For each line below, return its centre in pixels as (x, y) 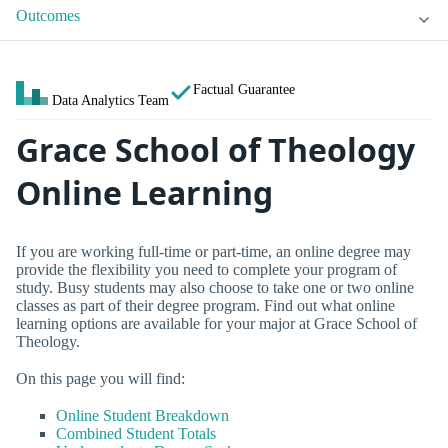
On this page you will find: (100, 379)
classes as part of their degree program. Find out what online (205, 305)
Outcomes (48, 16)
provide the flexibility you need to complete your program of (206, 269)
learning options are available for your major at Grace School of (216, 323)
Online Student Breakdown (142, 416)
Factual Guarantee (244, 89)
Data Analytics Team (110, 100)
